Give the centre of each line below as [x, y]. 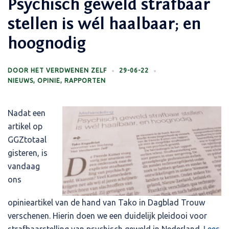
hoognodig [47, 43]
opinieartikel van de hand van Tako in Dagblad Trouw [106, 202]
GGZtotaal [27, 139]
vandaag [24, 166]
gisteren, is [28, 153]
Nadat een [27, 113]
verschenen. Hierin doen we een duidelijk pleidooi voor [107, 215]
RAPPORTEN [85, 80]
